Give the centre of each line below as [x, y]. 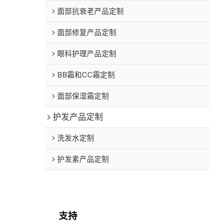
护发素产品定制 [83, 160]
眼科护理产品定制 [87, 54]
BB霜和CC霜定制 [86, 75]
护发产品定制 [78, 117]
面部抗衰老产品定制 [91, 12]
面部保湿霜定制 [83, 96]
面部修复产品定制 [87, 33]
